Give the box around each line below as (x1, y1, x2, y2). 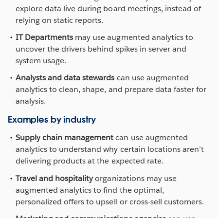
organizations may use (93, 173, 177, 183)
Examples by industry (8, 114, 96, 126)
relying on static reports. (16, 15, 104, 26)
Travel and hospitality (16, 173, 93, 183)
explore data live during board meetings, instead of (16, 3, 201, 14)
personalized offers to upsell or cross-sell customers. (16, 196, 204, 207)
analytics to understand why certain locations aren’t (16, 144, 204, 155)
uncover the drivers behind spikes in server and (16, 44, 186, 54)
